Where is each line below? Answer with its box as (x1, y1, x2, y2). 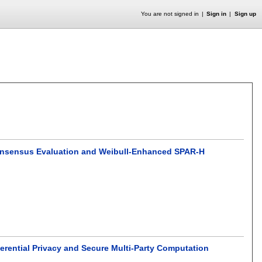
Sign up (234, 11, 256, 17)
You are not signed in (140, 11, 199, 17)
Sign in (206, 11, 227, 17)
